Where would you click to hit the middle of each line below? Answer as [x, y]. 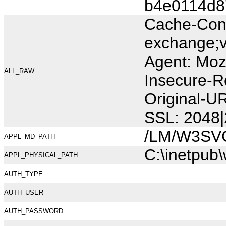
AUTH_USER [24, 192]
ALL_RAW [19, 71]
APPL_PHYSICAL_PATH [41, 155]
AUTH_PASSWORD [34, 211]
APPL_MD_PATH [30, 136]
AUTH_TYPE [23, 174]
